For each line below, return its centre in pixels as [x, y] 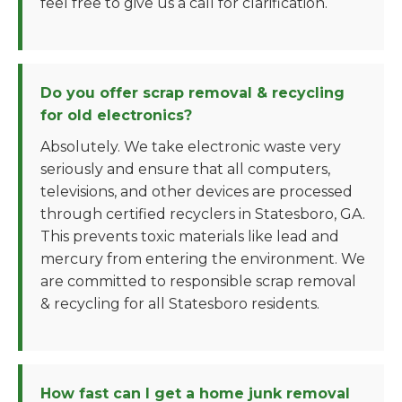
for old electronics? [116, 115]
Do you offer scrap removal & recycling [192, 93]
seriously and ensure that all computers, [185, 169]
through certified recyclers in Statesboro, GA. [203, 214]
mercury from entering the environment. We [203, 259]
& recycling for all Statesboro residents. [180, 304]
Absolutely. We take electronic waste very [191, 147]
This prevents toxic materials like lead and [190, 236]
